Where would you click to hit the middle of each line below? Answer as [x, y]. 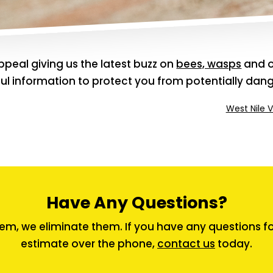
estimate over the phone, [89, 243]
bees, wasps [209, 64]
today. [234, 243]
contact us [186, 243]
